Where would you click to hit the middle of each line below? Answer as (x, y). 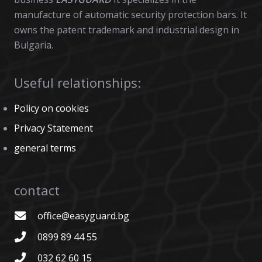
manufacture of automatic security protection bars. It (130, 14)
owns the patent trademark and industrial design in (127, 30)
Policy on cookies (51, 108)
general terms (45, 148)
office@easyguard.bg (83, 216)
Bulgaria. (34, 45)
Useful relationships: (77, 82)
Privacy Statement (54, 128)
